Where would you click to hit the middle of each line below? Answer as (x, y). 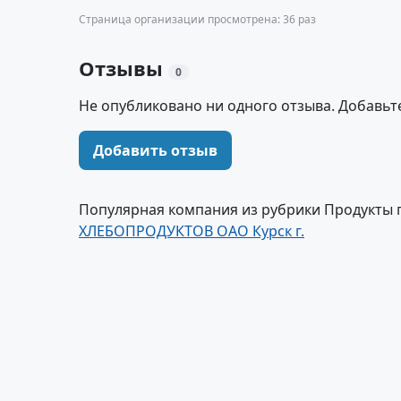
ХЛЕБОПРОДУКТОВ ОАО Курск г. (192, 231)
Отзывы (124, 68)
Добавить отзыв (155, 150)
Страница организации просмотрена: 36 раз (197, 19)
